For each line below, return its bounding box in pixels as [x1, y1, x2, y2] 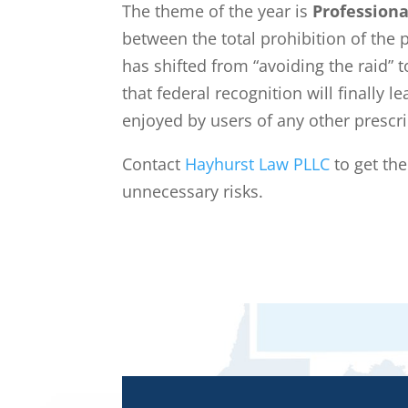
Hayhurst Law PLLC [185, 152, 331, 175]
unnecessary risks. [122, 179, 264, 202]
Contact [122, 152, 186, 175]
